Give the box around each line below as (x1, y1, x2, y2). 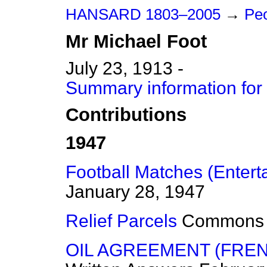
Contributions (66, 104, 187, 126)
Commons (182, 211, 264, 231)
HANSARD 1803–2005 (66, 6, 221, 23)
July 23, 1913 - (66, 58, 184, 78)
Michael (94, 31, 162, 52)
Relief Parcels (66, 211, 177, 231)
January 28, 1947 (66, 182, 205, 202)
